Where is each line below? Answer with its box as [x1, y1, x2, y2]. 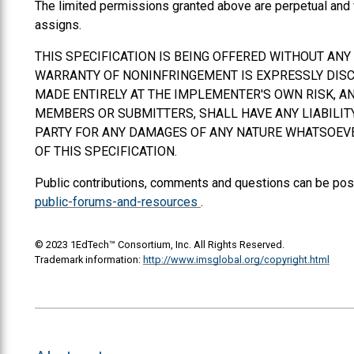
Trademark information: [35, 253, 143, 265]
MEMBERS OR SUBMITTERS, [35, 105, 199, 121]
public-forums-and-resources [35, 194, 201, 209]
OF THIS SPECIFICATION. [35, 143, 177, 159]
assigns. [35, 17, 81, 32]
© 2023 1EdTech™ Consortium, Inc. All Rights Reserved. [35, 238, 284, 250]
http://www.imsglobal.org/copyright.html [143, 253, 330, 265]
